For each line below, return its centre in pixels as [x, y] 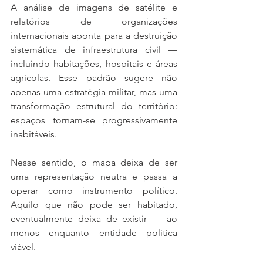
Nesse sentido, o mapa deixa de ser [94, 162]
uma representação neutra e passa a [94, 176]
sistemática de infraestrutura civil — [94, 50]
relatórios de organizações [94, 21]
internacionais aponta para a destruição [94, 36]
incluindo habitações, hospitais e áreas [94, 64]
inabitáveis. [34, 134]
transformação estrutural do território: [94, 106]
